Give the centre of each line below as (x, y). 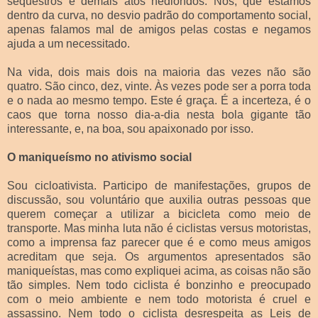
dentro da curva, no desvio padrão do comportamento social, (159, 15)
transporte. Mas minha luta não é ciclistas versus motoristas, (159, 228)
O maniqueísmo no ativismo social (99, 157)
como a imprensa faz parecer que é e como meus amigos (159, 242)
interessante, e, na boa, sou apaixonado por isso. (130, 128)
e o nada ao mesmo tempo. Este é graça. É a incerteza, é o (159, 100)
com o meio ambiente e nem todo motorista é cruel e (159, 299)
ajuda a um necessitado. (68, 43)
